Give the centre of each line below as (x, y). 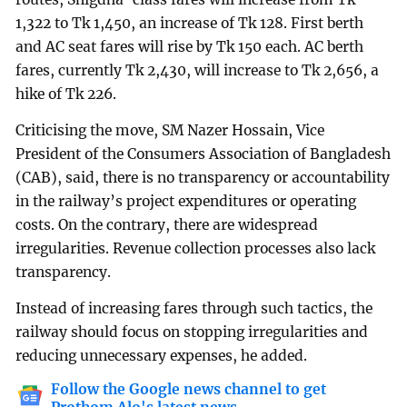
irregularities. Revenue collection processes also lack (196, 248)
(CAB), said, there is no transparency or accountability (203, 177)
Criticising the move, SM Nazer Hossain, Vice (170, 130)
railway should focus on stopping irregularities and (192, 332)
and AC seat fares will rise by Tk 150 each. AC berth (190, 47)
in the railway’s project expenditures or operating (186, 201)
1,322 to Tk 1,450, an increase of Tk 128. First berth (190, 23)
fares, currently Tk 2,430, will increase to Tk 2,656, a (198, 70)
